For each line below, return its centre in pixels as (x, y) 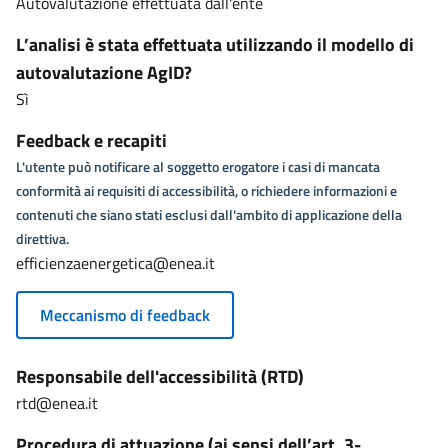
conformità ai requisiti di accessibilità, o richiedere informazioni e (206, 190)
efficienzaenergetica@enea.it (115, 263)
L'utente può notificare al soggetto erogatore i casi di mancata (198, 166)
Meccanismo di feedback (125, 315)
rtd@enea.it (57, 403)
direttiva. (42, 238)
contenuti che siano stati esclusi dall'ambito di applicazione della (209, 214)
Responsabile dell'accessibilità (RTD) (160, 376)
